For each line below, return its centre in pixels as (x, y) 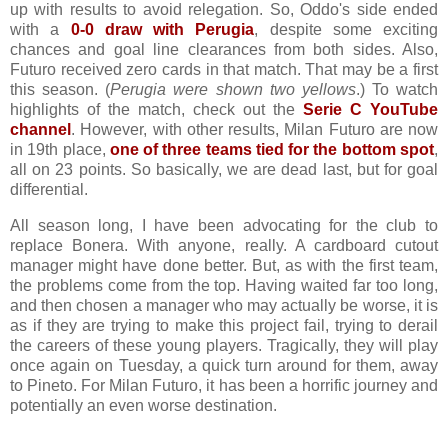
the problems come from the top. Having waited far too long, (224, 286)
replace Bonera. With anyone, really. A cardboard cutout (224, 246)
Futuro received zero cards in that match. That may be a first (224, 70)
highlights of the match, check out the (156, 110)
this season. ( (60, 90)
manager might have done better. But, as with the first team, (224, 266)
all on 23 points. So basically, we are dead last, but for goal (224, 170)
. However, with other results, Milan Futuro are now (254, 130)
